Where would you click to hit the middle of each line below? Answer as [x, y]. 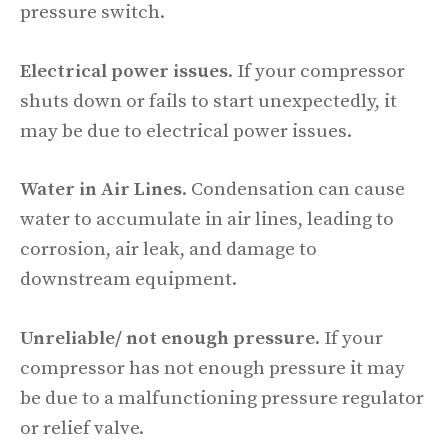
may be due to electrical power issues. [186, 131]
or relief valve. [84, 428]
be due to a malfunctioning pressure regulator [222, 398]
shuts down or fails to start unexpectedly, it [208, 101]
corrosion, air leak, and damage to [168, 250]
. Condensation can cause [293, 190]
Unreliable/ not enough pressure [167, 338]
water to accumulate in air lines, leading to [207, 220]
